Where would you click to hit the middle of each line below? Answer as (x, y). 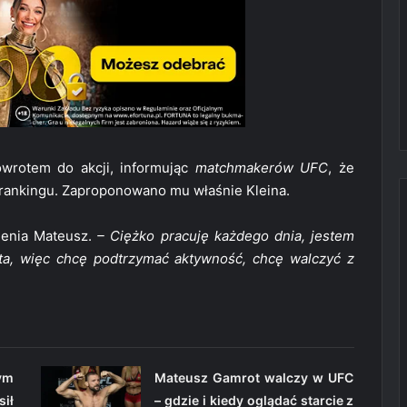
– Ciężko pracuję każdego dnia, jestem (226, 236)
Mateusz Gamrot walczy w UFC (254, 378)
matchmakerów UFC (262, 168)
